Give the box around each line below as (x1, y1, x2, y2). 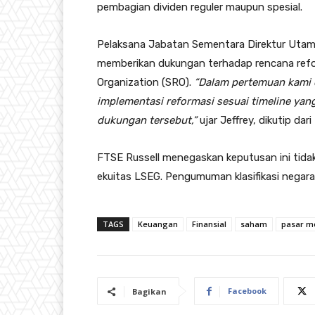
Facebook (228, 285, 266, 296)
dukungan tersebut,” (97, 114, 197, 127)
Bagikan (132, 286, 167, 297)
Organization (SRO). (97, 76, 194, 89)
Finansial (192, 219, 226, 229)
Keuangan (138, 219, 178, 229)
